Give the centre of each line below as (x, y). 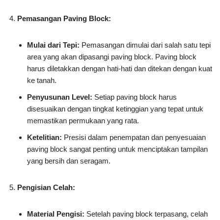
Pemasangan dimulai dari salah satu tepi (145, 45)
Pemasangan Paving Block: (64, 18)
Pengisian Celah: (46, 187)
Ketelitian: (45, 137)
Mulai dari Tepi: (53, 45)
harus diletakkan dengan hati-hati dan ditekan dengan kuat (120, 68)
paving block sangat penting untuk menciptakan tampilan (117, 149)
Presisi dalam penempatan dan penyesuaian (135, 137)
